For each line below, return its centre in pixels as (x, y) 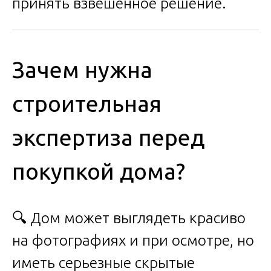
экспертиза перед (108, 138)
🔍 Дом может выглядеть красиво (129, 218)
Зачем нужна (82, 70)
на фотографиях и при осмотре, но (133, 240)
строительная (87, 104)
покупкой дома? (99, 171)
